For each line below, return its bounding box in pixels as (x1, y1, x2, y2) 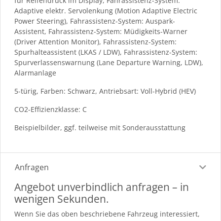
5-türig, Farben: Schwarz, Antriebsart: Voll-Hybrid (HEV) (14, 86, 196, 96)
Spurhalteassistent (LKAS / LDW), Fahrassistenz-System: (14, 47, 197, 57)
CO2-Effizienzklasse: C (14, 104, 87, 114)
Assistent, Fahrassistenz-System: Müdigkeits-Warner (14, 26, 187, 36)
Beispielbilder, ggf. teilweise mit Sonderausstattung (14, 122, 185, 132)
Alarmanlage (14, 68, 56, 77)
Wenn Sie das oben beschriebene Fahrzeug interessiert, (14, 209, 200, 219)
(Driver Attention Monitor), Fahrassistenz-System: (14, 37, 177, 46)
